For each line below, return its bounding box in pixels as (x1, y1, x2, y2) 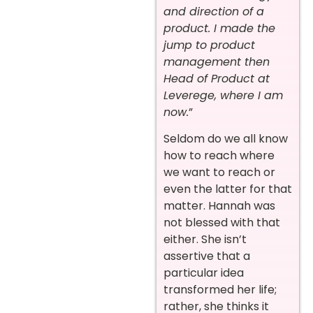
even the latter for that (163, 180, 292, 197)
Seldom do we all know (163, 130, 288, 147)
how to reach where (163, 147, 275, 163)
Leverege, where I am (163, 87, 283, 103)
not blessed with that (163, 214, 280, 231)
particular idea (163, 264, 244, 281)
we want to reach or (163, 163, 275, 180)
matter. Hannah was (163, 197, 275, 214)
